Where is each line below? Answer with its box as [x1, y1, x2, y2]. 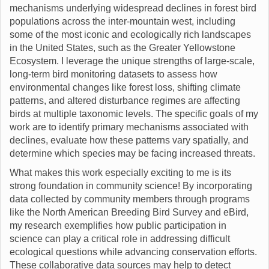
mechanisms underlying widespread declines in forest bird [10, 3, 256, 13]
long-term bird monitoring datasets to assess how [10, 69, 217, 79]
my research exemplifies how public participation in [10, 220, 226, 231]
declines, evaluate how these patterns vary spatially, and [10, 135, 249, 145]
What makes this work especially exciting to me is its [10, 168, 231, 178]
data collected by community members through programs [10, 194, 250, 204]
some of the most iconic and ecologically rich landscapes [10, 29, 251, 40]
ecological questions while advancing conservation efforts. [10, 247, 257, 257]
